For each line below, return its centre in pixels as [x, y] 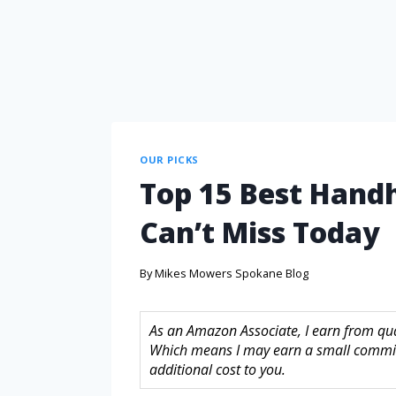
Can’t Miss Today [260, 232]
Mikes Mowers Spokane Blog [232, 273]
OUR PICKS [170, 159]
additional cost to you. [217, 369]
